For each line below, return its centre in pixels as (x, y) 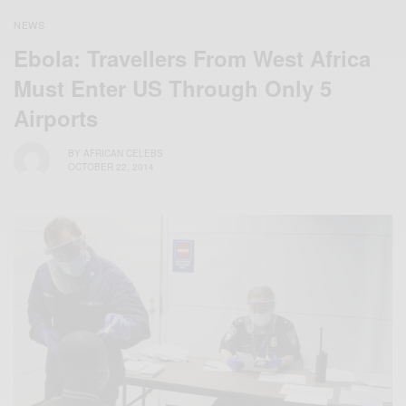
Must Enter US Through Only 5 (173, 87)
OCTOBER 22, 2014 (111, 167)
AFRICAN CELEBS (123, 154)
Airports (56, 117)
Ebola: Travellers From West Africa (192, 58)
